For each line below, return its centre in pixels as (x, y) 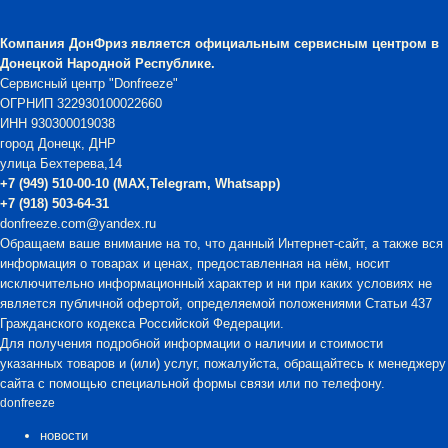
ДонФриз (98, 43)
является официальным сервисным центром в (283, 43)
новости (64, 435)
